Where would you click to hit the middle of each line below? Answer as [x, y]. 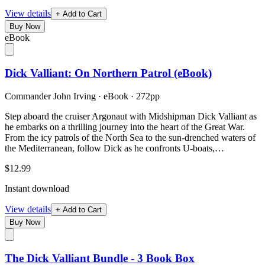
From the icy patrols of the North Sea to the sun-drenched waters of [130, 137]
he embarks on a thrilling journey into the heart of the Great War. [125, 127]
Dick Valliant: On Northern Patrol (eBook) [108, 73]
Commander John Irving [50, 96]
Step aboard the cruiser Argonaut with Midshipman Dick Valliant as [131, 116]
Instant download [37, 188]
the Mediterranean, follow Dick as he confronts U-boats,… [114, 148]
